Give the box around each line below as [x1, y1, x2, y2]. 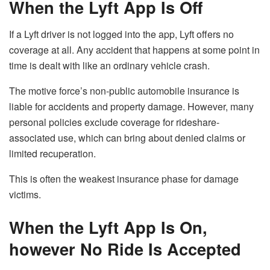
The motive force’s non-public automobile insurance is [9, 83, 239, 98]
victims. [9, 187, 41, 201]
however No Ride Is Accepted [9, 236, 241, 260]
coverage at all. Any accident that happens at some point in [9, 42, 260, 57]
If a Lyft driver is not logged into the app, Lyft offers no [9, 27, 234, 41]
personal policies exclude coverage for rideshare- [9, 115, 219, 129]
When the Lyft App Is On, [9, 215, 207, 239]
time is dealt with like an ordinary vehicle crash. [9, 58, 210, 72]
